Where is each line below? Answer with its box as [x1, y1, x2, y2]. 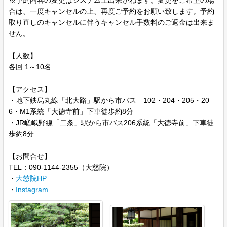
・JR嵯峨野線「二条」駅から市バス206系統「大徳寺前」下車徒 [9, 119, 214, 127]
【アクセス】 [9, 85, 51, 93]
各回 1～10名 [9, 63, 51, 71]
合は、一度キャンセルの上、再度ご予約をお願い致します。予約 [9, 7, 214, 15]
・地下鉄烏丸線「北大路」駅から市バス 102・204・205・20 [9, 96, 209, 104]
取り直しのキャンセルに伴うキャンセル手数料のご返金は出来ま [9, 18, 214, 26]
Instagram [16, 185, 48, 194]
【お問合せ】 [9, 152, 51, 160]
